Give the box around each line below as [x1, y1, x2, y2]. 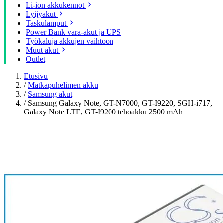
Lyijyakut [26, 10, 56, 18]
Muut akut [26, 46, 58, 54]
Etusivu [24, 72, 48, 80]
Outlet [26, 55, 45, 63]
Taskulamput [26, 19, 66, 27]
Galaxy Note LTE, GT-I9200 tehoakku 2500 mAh [24, 108, 183, 116]
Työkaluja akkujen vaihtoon [26, 37, 113, 45]
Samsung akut [28, 90, 72, 98]
